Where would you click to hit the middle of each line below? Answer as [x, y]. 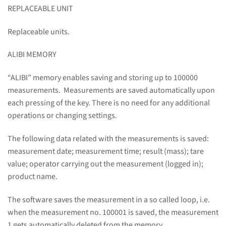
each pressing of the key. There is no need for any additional [109, 103]
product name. [33, 176]
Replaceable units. [39, 32]
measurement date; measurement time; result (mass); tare [106, 151]
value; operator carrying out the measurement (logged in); [105, 164]
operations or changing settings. [62, 116]
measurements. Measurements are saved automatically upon [111, 91]
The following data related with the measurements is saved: [108, 138]
